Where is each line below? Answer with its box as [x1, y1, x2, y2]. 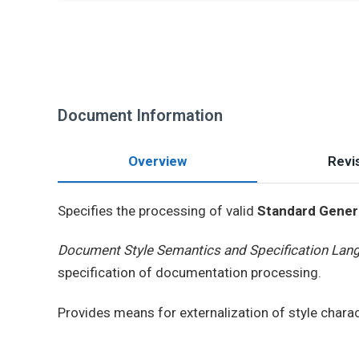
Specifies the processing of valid [58, 203, 257, 219]
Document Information [58, 106, 223, 125]
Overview [128, 153, 187, 169]
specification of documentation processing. [58, 264, 321, 281]
